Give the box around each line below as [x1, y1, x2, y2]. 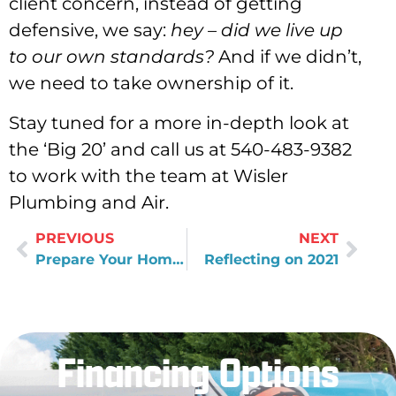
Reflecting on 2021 [204, 250, 339, 268]
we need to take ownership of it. [9, 72, 293, 95]
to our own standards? [9, 46, 214, 68]
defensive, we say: [9, 19, 171, 42]
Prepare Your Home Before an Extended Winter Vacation [172, 250, 184, 268]
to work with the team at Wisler [9, 164, 288, 187]
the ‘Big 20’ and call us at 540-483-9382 [9, 138, 352, 160]
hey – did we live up [171, 19, 343, 42]
